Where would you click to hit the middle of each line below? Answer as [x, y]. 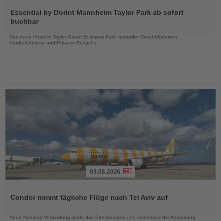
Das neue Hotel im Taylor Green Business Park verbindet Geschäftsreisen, [94, 37]
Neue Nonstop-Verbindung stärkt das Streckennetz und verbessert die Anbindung [102, 217]
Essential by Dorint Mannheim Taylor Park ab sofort [97, 12]
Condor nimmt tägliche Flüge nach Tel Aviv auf [89, 197]
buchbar [24, 21]
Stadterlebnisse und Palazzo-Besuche [53, 42]
